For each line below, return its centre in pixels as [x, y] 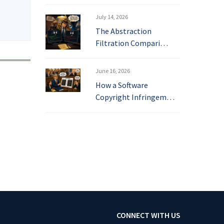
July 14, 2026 [112, 17]
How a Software [122, 85]
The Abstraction [123, 31]
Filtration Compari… [132, 43]
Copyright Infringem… [135, 97]
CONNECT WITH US [148, 215]
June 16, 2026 [113, 71]
